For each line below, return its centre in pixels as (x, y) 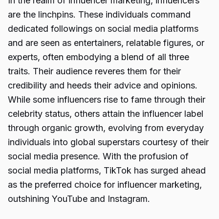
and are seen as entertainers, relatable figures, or (106, 43)
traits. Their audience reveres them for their (94, 71)
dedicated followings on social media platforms (103, 29)
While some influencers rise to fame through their (107, 99)
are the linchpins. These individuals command (99, 14)
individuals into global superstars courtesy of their (108, 142)
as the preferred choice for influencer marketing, (105, 185)
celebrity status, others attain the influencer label (106, 114)
